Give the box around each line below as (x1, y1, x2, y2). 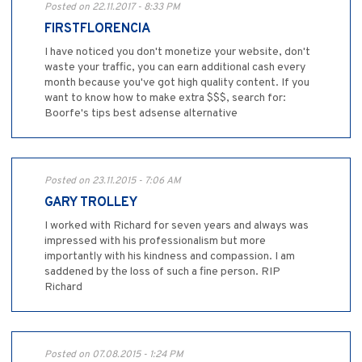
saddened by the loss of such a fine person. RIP (44, 265, 280, 280)
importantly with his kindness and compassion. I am (44, 250, 295, 264)
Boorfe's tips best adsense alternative (44, 107, 238, 121)
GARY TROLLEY (44, 195, 137, 212)
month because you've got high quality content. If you (44, 76, 309, 90)
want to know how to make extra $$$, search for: (44, 91, 286, 106)
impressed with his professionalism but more (44, 234, 266, 249)
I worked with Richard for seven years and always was (44, 219, 309, 234)
